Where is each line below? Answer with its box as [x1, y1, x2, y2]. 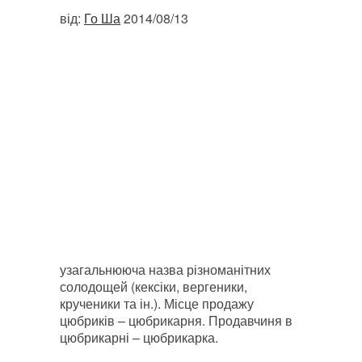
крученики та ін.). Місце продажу [60, 294, 254, 313]
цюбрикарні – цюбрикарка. [60, 328, 218, 347]
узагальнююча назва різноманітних [60, 260, 271, 279]
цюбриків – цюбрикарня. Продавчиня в [60, 311, 293, 330]
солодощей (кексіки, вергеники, [60, 277, 247, 296]
